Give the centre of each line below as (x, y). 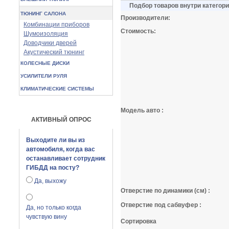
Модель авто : (142, 110)
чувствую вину (47, 217)
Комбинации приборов (56, 25)
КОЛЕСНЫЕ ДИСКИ (45, 63)
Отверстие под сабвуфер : (161, 205)
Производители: (145, 18)
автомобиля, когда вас (61, 149)
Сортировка (139, 221)
